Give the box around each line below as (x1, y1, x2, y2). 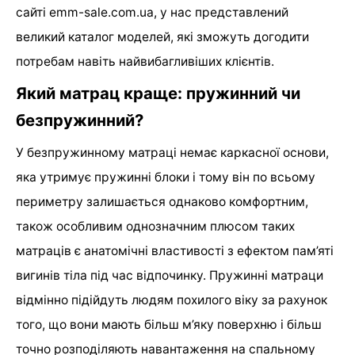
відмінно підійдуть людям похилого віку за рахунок (16, 292, 327, 308)
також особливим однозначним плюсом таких (16, 219, 295, 235)
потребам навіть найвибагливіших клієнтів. (16, 54, 274, 70)
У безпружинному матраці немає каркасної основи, (16, 145, 329, 161)
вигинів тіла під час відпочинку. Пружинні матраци (16, 268, 323, 284)
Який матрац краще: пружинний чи (16, 83, 300, 104)
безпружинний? (16, 110, 143, 131)
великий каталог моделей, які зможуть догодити (16, 29, 309, 45)
